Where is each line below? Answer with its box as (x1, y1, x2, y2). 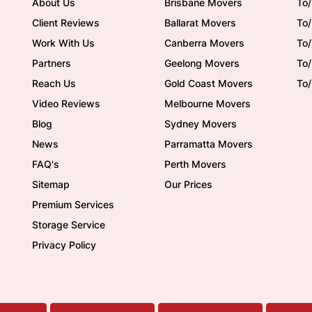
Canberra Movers (164, 37, 244, 49)
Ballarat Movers (164, 17, 236, 29)
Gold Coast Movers (164, 77, 253, 89)
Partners (32, 57, 71, 69)
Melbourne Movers (164, 97, 251, 109)
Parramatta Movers (164, 138, 253, 150)
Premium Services (32, 198, 114, 210)
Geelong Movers (164, 57, 240, 69)
